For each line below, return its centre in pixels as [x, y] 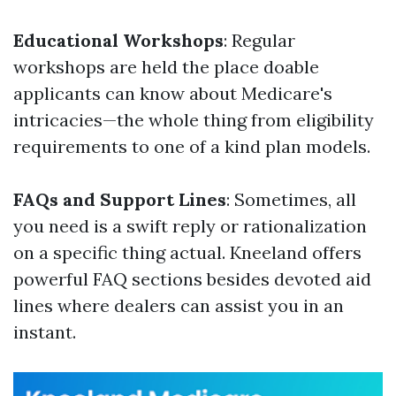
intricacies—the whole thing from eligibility [194, 120]
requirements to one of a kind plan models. [192, 146]
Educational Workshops [118, 40]
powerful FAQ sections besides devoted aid [192, 279]
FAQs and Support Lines [120, 199]
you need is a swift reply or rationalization [190, 226]
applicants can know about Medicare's [173, 93]
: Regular [259, 40]
